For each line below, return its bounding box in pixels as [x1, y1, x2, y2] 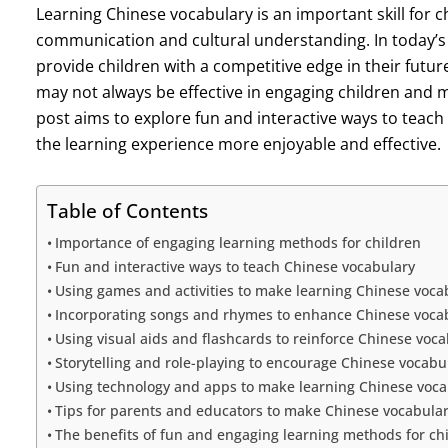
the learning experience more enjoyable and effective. [35, 132, 441, 155]
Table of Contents [46, 196, 208, 224]
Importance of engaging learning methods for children [54, 232, 421, 252]
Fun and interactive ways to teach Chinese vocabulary [54, 256, 415, 276]
